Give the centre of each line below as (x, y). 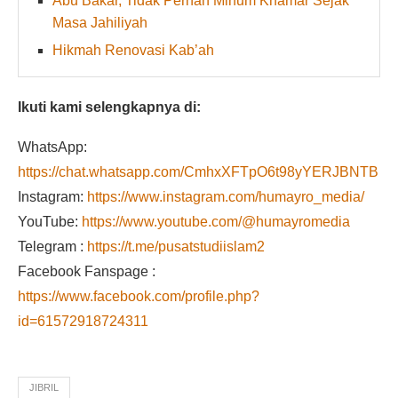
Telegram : (52, 247)
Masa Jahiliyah (100, 23)
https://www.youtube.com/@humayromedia (216, 222)
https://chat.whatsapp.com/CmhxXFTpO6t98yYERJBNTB (198, 172)
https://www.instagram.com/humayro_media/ (226, 197)
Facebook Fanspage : (87, 272)
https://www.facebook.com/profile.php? (139, 297)
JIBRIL (44, 388)
